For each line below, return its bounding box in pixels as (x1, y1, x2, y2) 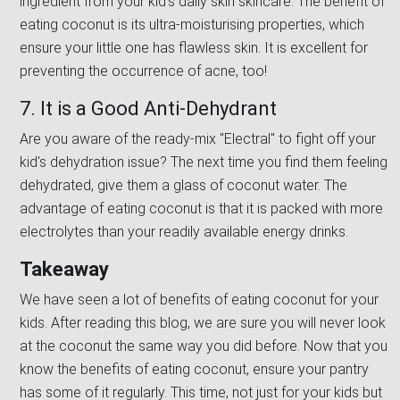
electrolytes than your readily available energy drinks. (20, 223, 352, 241)
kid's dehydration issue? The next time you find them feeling (20, 154, 387, 171)
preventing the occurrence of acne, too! (20, 62, 267, 80)
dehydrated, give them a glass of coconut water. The (20, 177, 347, 195)
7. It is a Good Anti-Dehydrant (20, 97, 281, 121)
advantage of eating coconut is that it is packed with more (20, 200, 383, 218)
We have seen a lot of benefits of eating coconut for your (20, 291, 379, 309)
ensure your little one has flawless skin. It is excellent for (20, 39, 368, 57)
